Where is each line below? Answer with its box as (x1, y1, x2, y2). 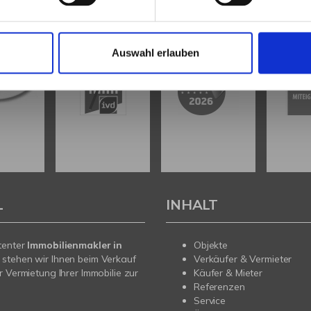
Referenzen (194, 280, 245, 293)
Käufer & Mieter (194, 266, 263, 279)
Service (194, 294, 226, 307)
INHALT (166, 195, 219, 213)
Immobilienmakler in (27, 238, 123, 251)
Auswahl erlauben (112, 47, 199, 59)
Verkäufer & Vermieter (194, 252, 292, 265)
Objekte (194, 238, 228, 251)
